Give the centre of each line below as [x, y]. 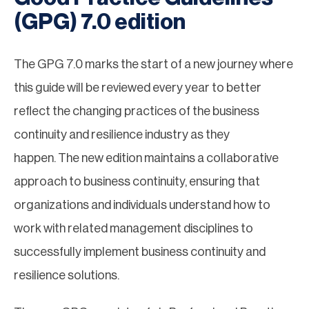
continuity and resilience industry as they [122, 134]
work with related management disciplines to [133, 228]
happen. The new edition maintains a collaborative [146, 158]
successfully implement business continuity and [140, 251]
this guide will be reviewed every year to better [138, 87]
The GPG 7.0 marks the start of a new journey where [153, 64]
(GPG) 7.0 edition [100, 22]
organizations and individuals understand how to [142, 205]
